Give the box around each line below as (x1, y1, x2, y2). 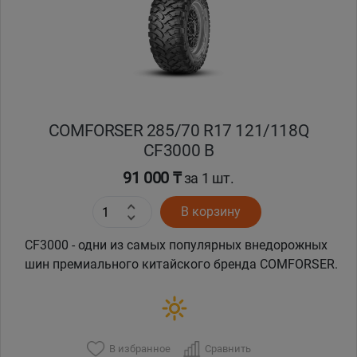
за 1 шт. (181, 170, 234, 187)
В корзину (180, 204, 241, 220)
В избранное (108, 342, 171, 355)
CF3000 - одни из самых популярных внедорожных (25, 237, 328, 253)
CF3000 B (143, 140, 214, 161)
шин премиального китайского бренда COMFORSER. (25, 257, 338, 273)
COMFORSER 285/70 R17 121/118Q (48, 120, 309, 141)
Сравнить (204, 342, 251, 355)
